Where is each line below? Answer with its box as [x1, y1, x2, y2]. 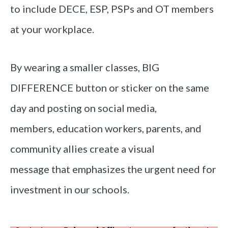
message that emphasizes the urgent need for [10, 163, 216, 176]
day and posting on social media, [10, 102, 157, 115]
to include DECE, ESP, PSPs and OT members [10, 3, 214, 15]
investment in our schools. [10, 183, 129, 196]
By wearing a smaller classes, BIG [10, 61, 159, 74]
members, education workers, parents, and [10, 122, 202, 135]
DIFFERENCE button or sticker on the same [10, 81, 209, 94]
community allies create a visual [10, 142, 155, 155]
